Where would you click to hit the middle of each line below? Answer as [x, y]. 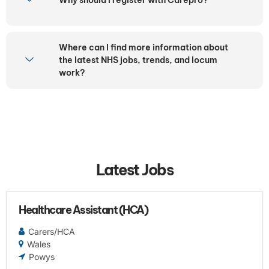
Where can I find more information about [144, 47]
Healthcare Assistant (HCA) [83, 210]
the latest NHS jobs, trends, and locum [138, 60]
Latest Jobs [134, 170]
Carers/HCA [52, 231]
